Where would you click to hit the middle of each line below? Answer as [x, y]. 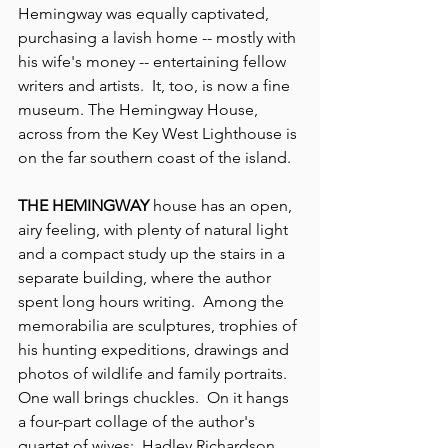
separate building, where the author [146, 277]
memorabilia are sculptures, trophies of [159, 325]
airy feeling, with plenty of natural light [155, 229]
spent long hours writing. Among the [153, 301]
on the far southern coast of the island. [154, 157]
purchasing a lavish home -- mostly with [159, 37]
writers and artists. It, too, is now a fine [156, 85]
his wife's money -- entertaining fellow [154, 61]
